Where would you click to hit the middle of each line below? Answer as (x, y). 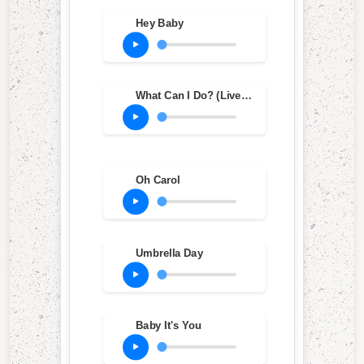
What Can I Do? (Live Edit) (246, 95)
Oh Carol (158, 180)
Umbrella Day (169, 253)
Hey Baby (159, 23)
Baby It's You (168, 325)
